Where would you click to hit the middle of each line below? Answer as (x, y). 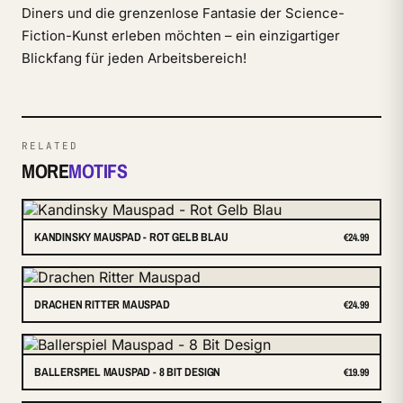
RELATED (50, 146)
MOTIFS (98, 171)
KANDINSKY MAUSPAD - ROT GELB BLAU (131, 237)
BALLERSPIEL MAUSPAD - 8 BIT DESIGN (128, 372)
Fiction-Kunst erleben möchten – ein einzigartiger (181, 36)
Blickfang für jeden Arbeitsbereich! (134, 58)
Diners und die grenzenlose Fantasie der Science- (183, 13)
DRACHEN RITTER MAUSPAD (102, 304)
